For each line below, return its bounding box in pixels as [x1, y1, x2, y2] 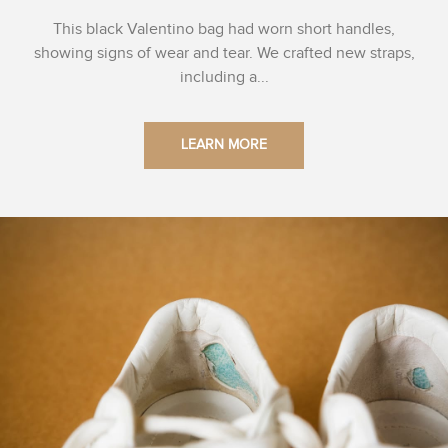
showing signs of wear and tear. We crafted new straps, [33, 43, 415, 63]
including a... [179, 67, 269, 87]
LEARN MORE [181, 137, 267, 154]
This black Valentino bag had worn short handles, [53, 19, 395, 39]
